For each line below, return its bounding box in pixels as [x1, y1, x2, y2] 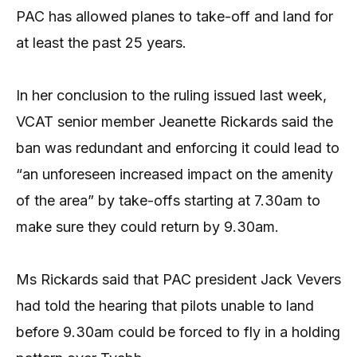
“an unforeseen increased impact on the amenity [16, 166, 333, 183]
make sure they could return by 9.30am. [16, 218, 279, 236]
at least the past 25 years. [16, 33, 186, 51]
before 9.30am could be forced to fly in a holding [16, 324, 340, 341]
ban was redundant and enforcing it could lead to [16, 139, 339, 157]
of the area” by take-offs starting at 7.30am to [16, 192, 320, 210]
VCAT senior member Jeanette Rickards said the [16, 113, 333, 131]
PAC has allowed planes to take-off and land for [16, 7, 333, 25]
